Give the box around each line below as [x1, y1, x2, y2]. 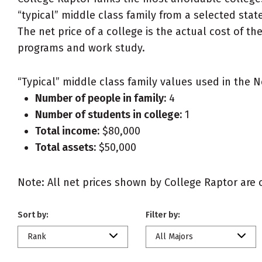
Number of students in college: [35, 108, 182, 121]
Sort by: [18, 210, 49, 220]
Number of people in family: [35, 92, 166, 105]
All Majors [156, 232, 193, 242]
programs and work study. [18, 42, 145, 54]
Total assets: [35, 141, 96, 154]
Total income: [35, 125, 99, 137]
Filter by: [146, 210, 180, 220]
